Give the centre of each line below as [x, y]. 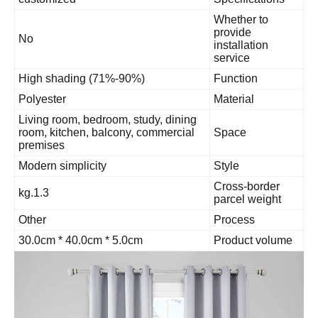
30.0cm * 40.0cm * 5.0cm [114, 240]
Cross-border [280, 186]
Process [268, 219]
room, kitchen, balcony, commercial [140, 132]
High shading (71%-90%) [115, 78]
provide [266, 32]
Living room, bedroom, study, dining [141, 119]
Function [269, 78]
